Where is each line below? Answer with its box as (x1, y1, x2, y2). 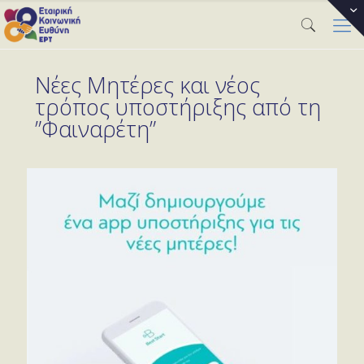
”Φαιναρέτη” (35, 114, 156, 144)
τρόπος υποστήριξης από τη (35, 92, 321, 122)
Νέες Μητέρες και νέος (35, 70, 260, 100)
